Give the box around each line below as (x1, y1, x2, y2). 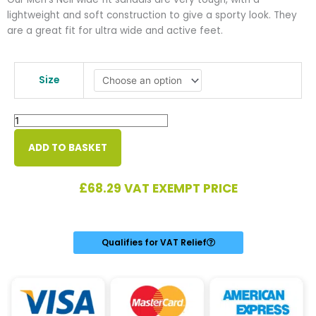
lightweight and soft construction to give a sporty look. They (7, 8, 297, 22)
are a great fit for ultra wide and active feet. (7, 23, 223, 37)
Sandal (13, 117, 46, 131)
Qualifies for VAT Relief (101, 236, 207, 248)
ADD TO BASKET (28, 140, 107, 154)
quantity (13, 133, 54, 147)
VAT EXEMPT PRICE (123, 179, 238, 197)
